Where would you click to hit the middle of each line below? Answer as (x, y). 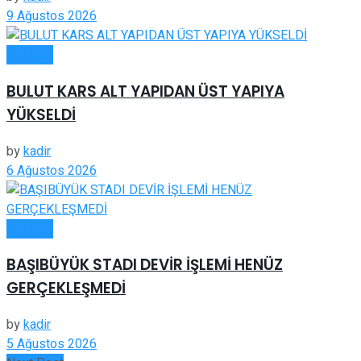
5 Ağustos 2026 (52, 344)
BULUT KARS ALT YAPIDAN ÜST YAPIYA (145, 91)
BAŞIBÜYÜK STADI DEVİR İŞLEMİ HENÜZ (145, 265)
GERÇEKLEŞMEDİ (66, 288)
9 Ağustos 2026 (52, 17)
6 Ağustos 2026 (52, 170)
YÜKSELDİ (41, 114)
